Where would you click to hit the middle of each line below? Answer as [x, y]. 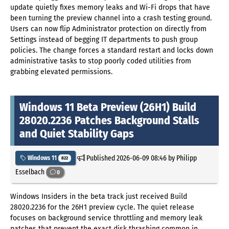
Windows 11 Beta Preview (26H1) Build [108, 107]
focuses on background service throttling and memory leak [106, 218]
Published [100, 158]
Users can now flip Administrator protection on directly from [108, 29]
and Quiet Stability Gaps [77, 134]
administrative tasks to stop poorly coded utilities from [101, 61]
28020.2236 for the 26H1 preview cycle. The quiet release [102, 207]
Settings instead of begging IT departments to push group [104, 40]
